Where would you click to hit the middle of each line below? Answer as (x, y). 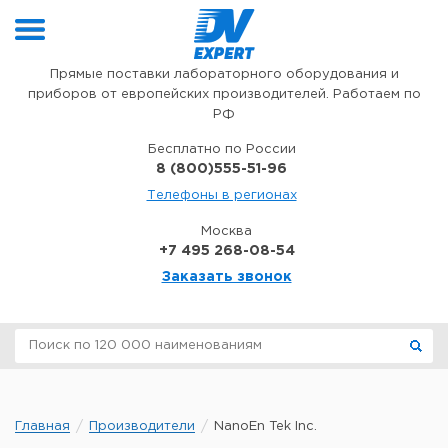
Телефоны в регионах (221, 195)
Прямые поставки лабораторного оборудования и (224, 74)
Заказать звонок (226, 277)
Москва (226, 231)
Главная (42, 426)
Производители (142, 426)
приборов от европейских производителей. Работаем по (224, 94)
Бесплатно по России (221, 149)
